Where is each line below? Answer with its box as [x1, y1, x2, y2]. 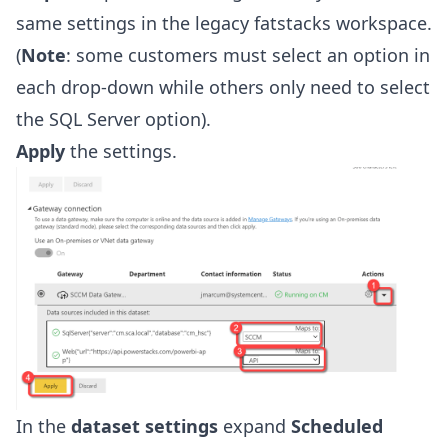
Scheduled [291, 414, 383, 439]
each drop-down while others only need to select [16, 74, 430, 99]
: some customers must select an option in [66, 42, 430, 67]
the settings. [65, 138, 177, 163]
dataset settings [71, 414, 218, 439]
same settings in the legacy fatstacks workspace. [16, 10, 432, 35]
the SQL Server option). [16, 106, 211, 131]
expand [218, 414, 291, 439]
